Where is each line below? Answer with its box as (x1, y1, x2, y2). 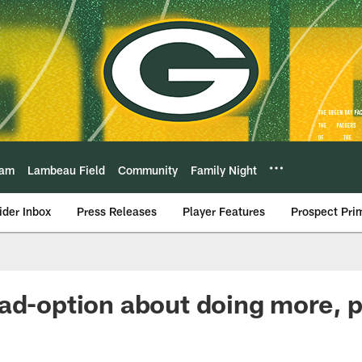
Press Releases (77, 204, 157, 218)
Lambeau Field (27, 162, 105, 177)
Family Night (191, 162, 257, 177)
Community (118, 162, 178, 177)
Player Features (183, 204, 265, 218)
